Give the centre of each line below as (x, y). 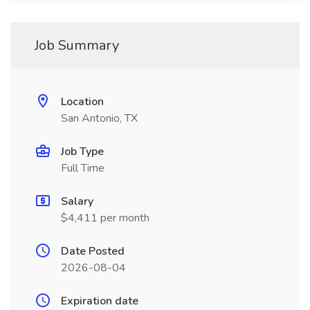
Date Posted (93, 251)
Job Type (82, 152)
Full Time (83, 168)
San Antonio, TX (99, 118)
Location (82, 102)
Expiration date (100, 301)
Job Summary (77, 45)
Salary (77, 201)
